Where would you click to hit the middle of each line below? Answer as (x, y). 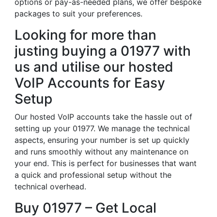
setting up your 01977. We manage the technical (102, 128)
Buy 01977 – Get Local (85, 208)
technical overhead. (50, 186)
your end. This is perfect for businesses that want (106, 163)
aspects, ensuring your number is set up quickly (102, 140)
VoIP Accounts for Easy (90, 83)
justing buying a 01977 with (103, 51)
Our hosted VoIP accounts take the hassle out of (103, 117)
